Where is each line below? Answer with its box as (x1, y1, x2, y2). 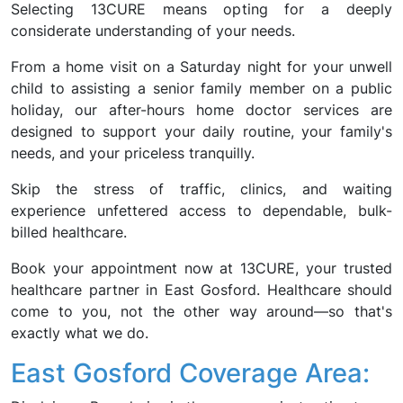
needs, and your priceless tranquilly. (11, 144, 255, 162)
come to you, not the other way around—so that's (11, 302, 392, 320)
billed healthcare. (11, 223, 127, 241)
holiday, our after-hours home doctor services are (11, 101, 392, 119)
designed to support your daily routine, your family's (11, 122, 392, 140)
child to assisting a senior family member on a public (11, 79, 392, 97)
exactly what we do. (11, 324, 148, 342)
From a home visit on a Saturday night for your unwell (11, 58, 392, 76)
